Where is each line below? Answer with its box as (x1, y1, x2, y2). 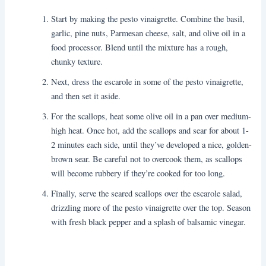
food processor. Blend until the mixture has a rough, (51, 41, 229, 53)
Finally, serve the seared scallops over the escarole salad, (51, 187, 243, 199)
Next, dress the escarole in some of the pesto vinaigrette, (51, 75, 244, 87)
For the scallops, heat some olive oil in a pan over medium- (51, 110, 252, 122)
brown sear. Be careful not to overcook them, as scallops (51, 153, 243, 164)
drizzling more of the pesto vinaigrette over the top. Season (51, 201, 251, 213)
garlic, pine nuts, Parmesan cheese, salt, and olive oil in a (51, 27, 246, 39)
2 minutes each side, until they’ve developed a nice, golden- (51, 138, 252, 150)
